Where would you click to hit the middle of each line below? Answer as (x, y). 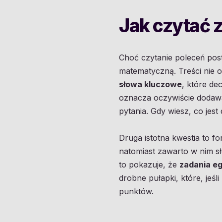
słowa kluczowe (150, 84)
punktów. (136, 191)
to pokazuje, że (149, 164)
